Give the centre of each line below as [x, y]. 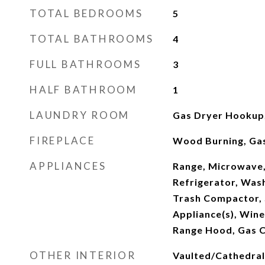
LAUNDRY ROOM [80, 115]
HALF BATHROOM [83, 90]
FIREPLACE [62, 140]
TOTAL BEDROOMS [86, 13]
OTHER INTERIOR [83, 255]
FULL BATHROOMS [85, 64]
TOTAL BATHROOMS [92, 39]
